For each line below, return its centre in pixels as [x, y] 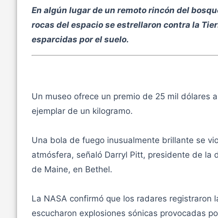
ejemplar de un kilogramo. [82, 111]
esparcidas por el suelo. [80, 39]
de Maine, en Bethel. [72, 170]
